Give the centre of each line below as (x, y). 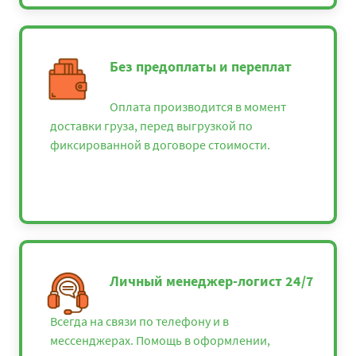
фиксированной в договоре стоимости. (160, 145)
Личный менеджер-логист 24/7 (212, 281)
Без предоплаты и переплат (201, 67)
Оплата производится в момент (198, 107)
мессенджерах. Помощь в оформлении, (160, 341)
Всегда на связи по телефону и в (139, 321)
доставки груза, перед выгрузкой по (151, 126)
